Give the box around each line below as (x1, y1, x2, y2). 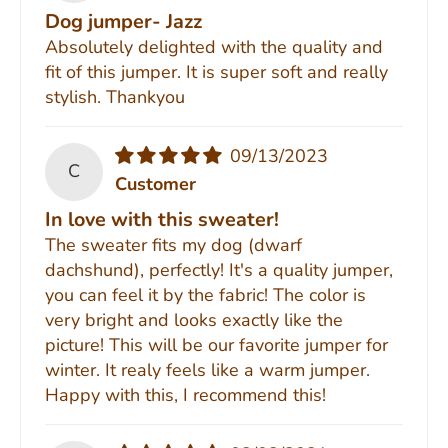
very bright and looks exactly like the (45, 307, 343, 332)
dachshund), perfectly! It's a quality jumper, (45, 257, 393, 282)
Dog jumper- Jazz (45, 7, 202, 35)
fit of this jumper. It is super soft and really (45, 59, 388, 84)
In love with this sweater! (45, 205, 279, 233)
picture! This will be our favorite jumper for (45, 332, 388, 357)
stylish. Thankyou (45, 84, 185, 109)
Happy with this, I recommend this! (45, 382, 326, 407)
